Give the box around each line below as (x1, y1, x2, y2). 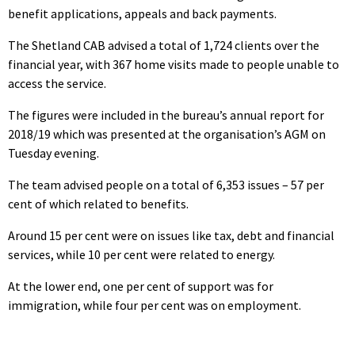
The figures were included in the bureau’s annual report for (8, 106, 324, 123)
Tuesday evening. (8, 144, 99, 161)
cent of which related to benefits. (8, 195, 189, 212)
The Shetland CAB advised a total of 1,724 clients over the (8, 36, 319, 53)
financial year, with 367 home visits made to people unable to (8, 55, 339, 72)
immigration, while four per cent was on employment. (8, 296, 301, 313)
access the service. (8, 74, 106, 91)
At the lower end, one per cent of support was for (8, 277, 273, 294)
